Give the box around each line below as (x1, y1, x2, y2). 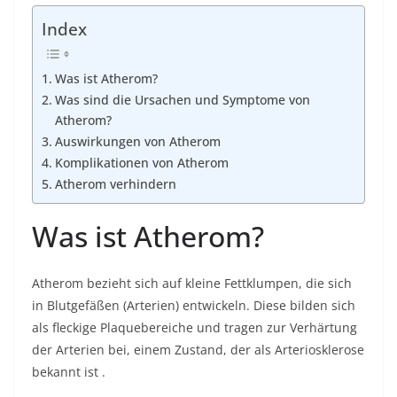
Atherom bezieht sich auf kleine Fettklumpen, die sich (32, 275, 352, 292)
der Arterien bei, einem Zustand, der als (32, 341, 275, 358)
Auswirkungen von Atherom (54, 133, 221, 151)
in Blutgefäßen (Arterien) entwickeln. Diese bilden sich (32, 297, 355, 314)
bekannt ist (32, 363, 98, 380)
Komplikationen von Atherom (54, 154, 229, 172)
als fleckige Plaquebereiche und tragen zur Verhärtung (32, 319, 357, 336)
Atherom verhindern (54, 175, 176, 193)
